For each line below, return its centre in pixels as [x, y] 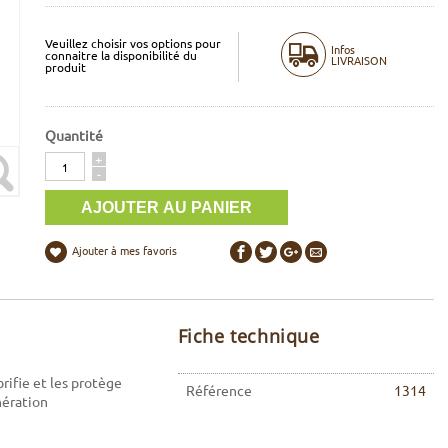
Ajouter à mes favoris [124, 250]
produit [65, 66]
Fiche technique [248, 336]
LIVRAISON [359, 59]
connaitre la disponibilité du [120, 54]
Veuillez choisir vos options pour [132, 42]
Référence [218, 390]
